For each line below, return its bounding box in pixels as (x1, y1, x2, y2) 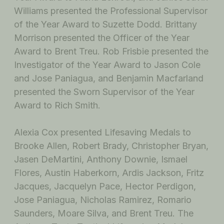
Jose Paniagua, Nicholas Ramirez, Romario (14, 194, 191, 205)
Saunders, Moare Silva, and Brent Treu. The (14, 208, 193, 219)
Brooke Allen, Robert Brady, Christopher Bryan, (14, 140, 208, 151)
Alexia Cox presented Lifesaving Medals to (14, 127, 191, 138)
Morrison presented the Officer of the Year (14, 32, 189, 43)
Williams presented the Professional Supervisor (14, 5, 207, 16)
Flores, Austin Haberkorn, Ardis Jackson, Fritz (14, 167, 204, 178)
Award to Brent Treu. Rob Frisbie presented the (14, 46, 208, 57)
